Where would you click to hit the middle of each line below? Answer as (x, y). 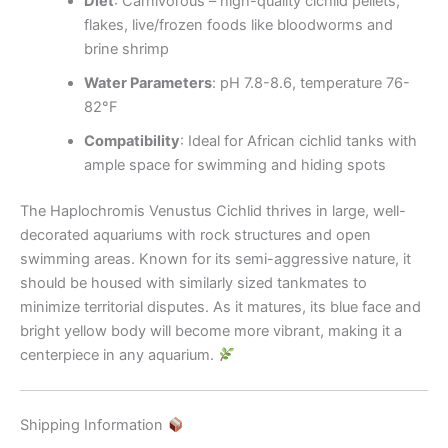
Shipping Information (93, 425)
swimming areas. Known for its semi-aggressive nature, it (215, 258)
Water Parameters (147, 83)
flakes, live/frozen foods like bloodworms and (238, 25)
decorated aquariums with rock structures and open (195, 234)
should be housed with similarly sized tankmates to (193, 282)
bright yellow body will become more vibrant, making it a (211, 330)
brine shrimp (126, 49)
